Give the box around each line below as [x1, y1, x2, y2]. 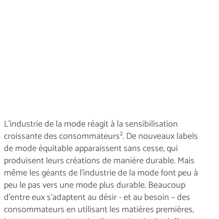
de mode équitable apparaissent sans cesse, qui [4, 141, 178, 156]
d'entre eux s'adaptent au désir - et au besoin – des [4, 190, 190, 205]
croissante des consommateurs [4, 129, 120, 144]
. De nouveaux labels [123, 129, 198, 144]
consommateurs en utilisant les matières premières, [4, 202, 194, 217]
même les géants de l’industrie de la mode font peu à [4, 165, 198, 180]
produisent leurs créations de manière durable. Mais [4, 153, 195, 168]
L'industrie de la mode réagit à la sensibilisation [4, 116, 178, 131]
